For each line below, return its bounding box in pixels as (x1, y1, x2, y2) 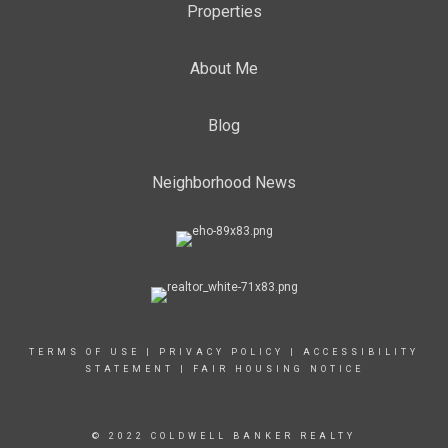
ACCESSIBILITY (303, 347, 419, 357)
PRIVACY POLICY (159, 347, 284, 357)
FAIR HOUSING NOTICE (192, 364, 364, 374)
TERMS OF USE (29, 347, 140, 357)
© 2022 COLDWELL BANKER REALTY (92, 431, 356, 441)
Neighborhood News (152, 173, 296, 192)
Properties (186, 2, 262, 21)
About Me (190, 59, 258, 78)
